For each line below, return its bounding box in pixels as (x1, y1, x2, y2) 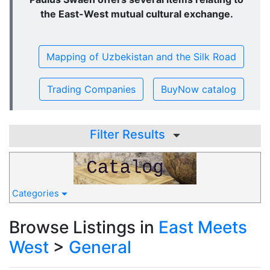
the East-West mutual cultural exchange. (40, 7, 233, 20)
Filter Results (90, 127, 168, 142)
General (69, 236, 131, 257)
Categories (12, 187, 61, 199)
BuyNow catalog (160, 83, 236, 95)
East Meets (159, 216, 247, 237)
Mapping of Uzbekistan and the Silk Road (46, 50, 236, 63)
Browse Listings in (9, 216, 159, 237)
